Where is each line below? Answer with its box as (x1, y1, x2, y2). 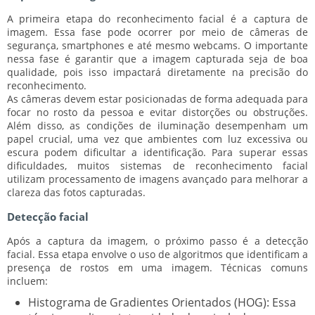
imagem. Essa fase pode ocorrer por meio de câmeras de (7, 25, 308, 39)
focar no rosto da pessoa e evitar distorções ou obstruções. (7, 105, 308, 119)
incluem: (7, 274, 48, 288)
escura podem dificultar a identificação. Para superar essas (7, 145, 308, 159)
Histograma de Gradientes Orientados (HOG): (28, 294, 269, 310)
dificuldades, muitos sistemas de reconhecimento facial (7, 158, 308, 172)
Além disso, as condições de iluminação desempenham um (7, 118, 308, 132)
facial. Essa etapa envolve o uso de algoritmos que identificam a (7, 247, 308, 261)
